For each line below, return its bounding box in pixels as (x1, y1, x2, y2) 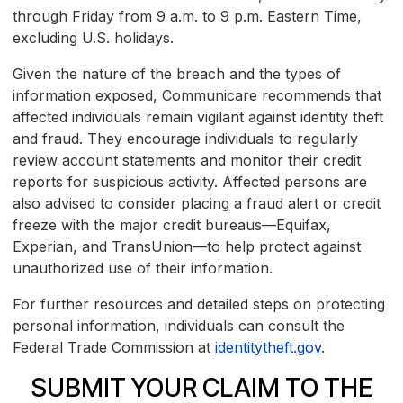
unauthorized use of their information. (13, 259, 273, 278)
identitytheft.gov (215, 338, 321, 357)
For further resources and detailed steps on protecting (13, 295, 385, 314)
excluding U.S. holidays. (13, 29, 174, 48)
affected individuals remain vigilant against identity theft (13, 108, 383, 127)
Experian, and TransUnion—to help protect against (13, 237, 361, 256)
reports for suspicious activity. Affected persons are (13, 173, 367, 192)
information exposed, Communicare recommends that (13, 86, 381, 105)
